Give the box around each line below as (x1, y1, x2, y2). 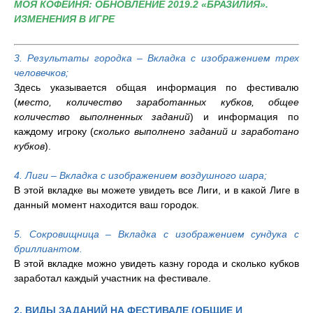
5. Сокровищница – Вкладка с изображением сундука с (14, 228, 299, 240)
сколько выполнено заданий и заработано (94, 125, 300, 137)
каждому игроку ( (14, 125, 94, 137)
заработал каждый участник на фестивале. (14, 272, 211, 284)
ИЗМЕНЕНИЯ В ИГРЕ (14, 13, 115, 24)
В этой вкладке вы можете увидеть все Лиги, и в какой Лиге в (14, 184, 299, 196)
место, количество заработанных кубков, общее (17, 96, 299, 108)
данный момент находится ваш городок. (14, 198, 199, 210)
